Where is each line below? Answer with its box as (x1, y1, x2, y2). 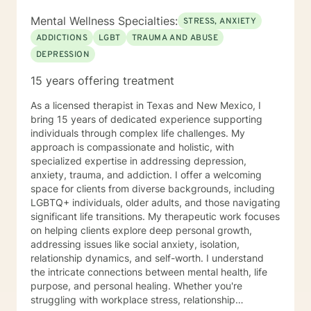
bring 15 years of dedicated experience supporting (31, 113, 262, 125)
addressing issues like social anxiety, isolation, (31, 238, 239, 250)
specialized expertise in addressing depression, (31, 155, 246, 167)
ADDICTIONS (36, 33, 87, 44)
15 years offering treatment (31, 74, 174, 87)
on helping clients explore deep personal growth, (31, 224, 252, 236)
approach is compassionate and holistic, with (31, 141, 234, 153)
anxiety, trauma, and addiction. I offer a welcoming (31, 169, 262, 180)
